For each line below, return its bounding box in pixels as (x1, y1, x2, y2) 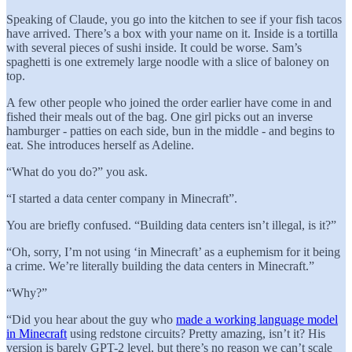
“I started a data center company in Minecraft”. (6, 191, 237, 205)
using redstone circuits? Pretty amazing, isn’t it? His (67, 326, 325, 340)
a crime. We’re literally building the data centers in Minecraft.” (6, 258, 314, 273)
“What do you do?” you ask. (6, 164, 148, 178)
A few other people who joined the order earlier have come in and (6, 95, 332, 109)
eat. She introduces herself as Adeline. (6, 137, 194, 152)
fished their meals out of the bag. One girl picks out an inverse (6, 109, 313, 123)
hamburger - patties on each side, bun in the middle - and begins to (6, 123, 335, 137)
